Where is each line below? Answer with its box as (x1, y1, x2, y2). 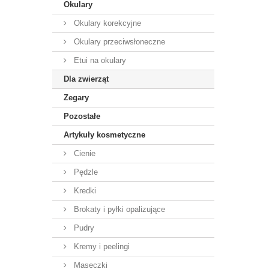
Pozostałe (64, 112, 100, 121)
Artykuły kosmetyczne (64, 130, 145, 139)
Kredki (71, 186, 96, 195)
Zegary (64, 93, 89, 102)
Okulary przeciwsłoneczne (71, 37, 165, 46)
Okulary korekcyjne (71, 19, 141, 28)
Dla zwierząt (64, 74, 109, 83)
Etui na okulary (71, 56, 126, 65)
